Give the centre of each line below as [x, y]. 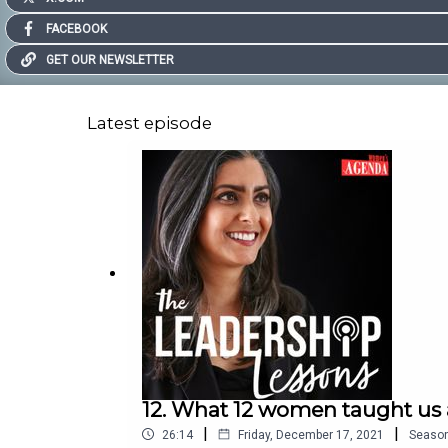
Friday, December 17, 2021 [311, 434]
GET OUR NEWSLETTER [110, 59]
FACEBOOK [76, 28]
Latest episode [149, 123]
